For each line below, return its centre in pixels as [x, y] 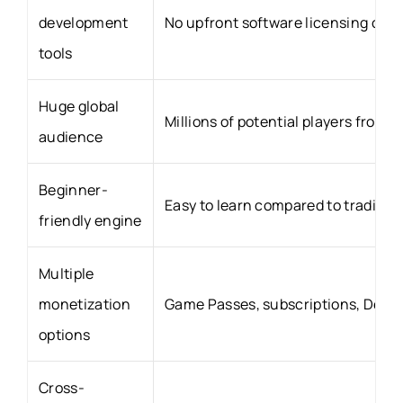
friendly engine [90, 220]
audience [71, 136]
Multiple [67, 273]
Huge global [79, 106]
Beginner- [73, 189]
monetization [85, 304]
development [84, 22]
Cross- [62, 387]
